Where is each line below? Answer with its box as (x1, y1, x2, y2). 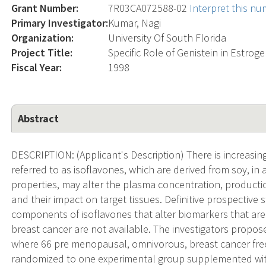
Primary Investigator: (11, 15, 109, 30)
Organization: (11, 30, 74, 45)
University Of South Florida (108, 30, 227, 45)
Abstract (18, 111, 59, 125)
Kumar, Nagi (108, 15, 161, 30)
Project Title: (11, 45, 73, 59)
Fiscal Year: (11, 60, 62, 74)
